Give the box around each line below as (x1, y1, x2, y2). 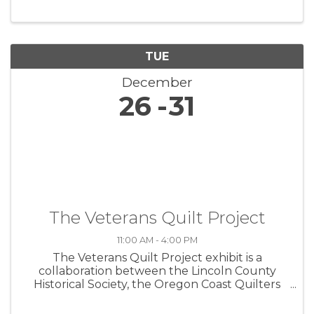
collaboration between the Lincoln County (38, 264, 276, 278)
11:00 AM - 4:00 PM (116, 234, 198, 245)
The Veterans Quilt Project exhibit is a (52, 250, 262, 264)
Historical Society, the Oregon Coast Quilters (34, 277, 280, 291)
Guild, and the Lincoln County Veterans (47, 290, 267, 304)
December (121, 73, 193, 90)
